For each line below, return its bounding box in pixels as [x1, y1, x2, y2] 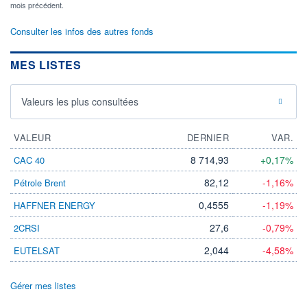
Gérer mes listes [10, 279, 76, 293]
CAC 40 [14, 153, 45, 167]
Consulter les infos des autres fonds [10, 25, 153, 38]
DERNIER [186, 131, 229, 145]
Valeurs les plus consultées [21, 95, 138, 109]
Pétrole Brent [14, 176, 66, 190]
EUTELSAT [14, 244, 60, 258]
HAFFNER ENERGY [14, 199, 95, 212]
